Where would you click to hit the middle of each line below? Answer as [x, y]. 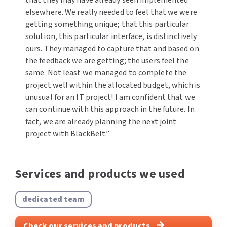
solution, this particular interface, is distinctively [111, 36]
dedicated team [53, 199]
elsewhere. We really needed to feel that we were [111, 12]
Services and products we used [100, 174]
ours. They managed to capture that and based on [112, 48]
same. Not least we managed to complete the [106, 73]
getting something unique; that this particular [107, 24]
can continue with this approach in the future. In [110, 109]
